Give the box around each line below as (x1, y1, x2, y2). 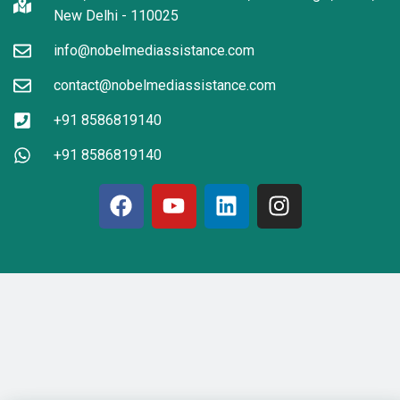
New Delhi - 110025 (54, 6, 179, 24)
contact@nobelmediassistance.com (54, 76, 276, 94)
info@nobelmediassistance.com (54, 41, 254, 59)
